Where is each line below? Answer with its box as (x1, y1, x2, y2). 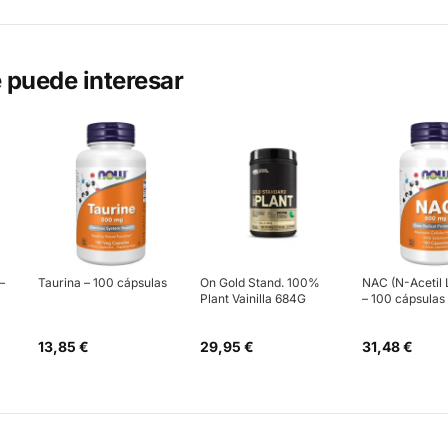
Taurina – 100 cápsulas (38, 275, 167, 290)
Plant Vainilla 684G (200, 291, 306, 306)
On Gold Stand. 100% (200, 275, 320, 290)
